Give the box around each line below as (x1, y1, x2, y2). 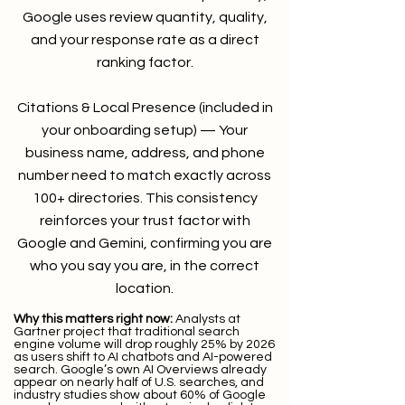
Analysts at (173, 313, 240, 325)
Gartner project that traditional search (14, 325, 240, 338)
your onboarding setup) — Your (42, 123, 248, 137)
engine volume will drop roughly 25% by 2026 (14, 338, 275, 351)
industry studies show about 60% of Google (14, 389, 266, 401)
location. (116, 281, 174, 296)
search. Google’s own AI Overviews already (14, 363, 267, 376)
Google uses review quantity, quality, (22, 10, 268, 24)
